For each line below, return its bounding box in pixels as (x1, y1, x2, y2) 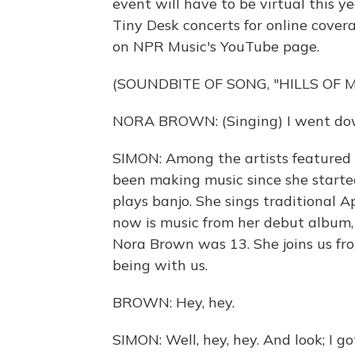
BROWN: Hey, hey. (113, 293, 235, 311)
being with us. (113, 256, 208, 274)
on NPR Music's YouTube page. (113, 37, 319, 55)
